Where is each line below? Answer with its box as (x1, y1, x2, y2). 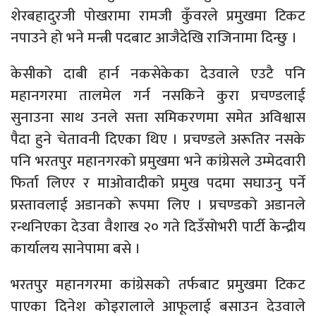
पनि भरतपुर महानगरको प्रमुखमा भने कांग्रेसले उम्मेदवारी (11, 149, 305, 174)
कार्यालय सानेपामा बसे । (11, 236, 140, 262)
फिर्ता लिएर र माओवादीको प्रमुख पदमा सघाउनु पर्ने (11, 171, 305, 196)
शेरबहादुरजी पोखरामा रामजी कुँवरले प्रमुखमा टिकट (11, 4, 305, 29)
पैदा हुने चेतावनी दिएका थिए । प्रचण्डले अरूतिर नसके (11, 127, 305, 152)
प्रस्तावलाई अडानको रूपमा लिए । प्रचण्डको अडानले (11, 193, 305, 218)
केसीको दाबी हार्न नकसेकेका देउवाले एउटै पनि (11, 61, 305, 87)
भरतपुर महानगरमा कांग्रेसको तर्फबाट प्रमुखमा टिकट (11, 272, 305, 298)
